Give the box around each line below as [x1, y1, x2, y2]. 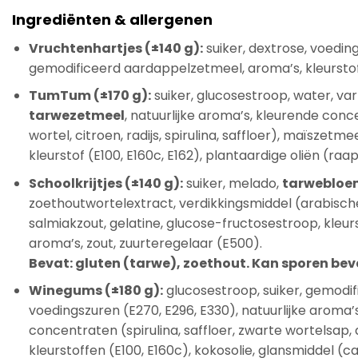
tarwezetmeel [28, 106, 125, 125]
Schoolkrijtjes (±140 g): [28, 173, 183, 193]
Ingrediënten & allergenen [12, 9, 213, 30]
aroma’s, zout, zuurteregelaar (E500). [28, 233, 262, 253]
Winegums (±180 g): [28, 281, 163, 300]
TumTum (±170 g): [28, 86, 151, 105]
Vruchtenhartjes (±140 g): [28, 38, 203, 58]
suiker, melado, [182, 173, 282, 193]
